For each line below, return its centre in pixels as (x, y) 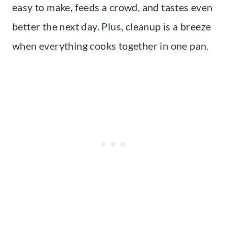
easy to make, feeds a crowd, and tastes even (112, 7)
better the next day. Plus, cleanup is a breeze (112, 27)
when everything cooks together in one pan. (110, 46)
